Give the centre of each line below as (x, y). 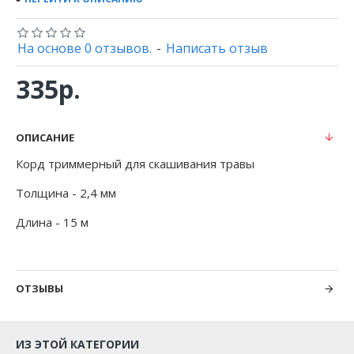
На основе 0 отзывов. (85, 48)
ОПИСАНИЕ (45, 137)
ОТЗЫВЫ (40, 288)
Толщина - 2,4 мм (66, 193)
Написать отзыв (217, 48)
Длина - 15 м (52, 222)
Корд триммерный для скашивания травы (135, 164)
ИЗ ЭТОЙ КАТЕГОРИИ (77, 344)
